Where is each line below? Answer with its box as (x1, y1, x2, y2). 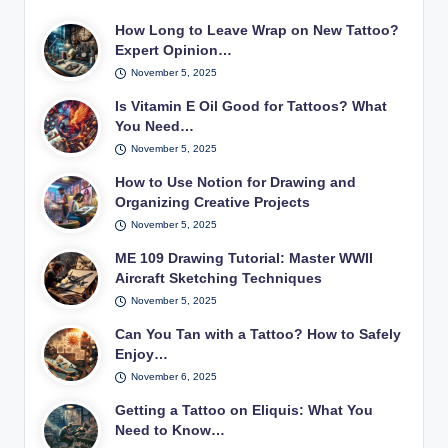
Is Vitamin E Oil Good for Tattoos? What (115, 98, 388, 114)
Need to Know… (115, 422, 226, 438)
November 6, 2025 (130, 371, 217, 383)
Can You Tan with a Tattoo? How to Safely (115, 326, 402, 342)
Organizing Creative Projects (115, 194, 311, 210)
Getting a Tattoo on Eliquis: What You (115, 402, 374, 418)
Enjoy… (115, 346, 169, 362)
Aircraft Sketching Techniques (115, 270, 323, 286)
